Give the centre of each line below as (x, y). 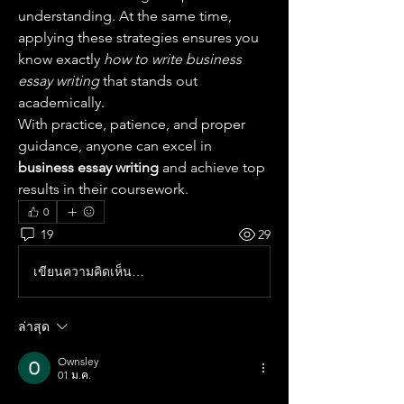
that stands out (148, 81)
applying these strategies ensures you (138, 37)
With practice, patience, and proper (132, 124)
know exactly (61, 59)
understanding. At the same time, (125, 16)
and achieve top (212, 167)
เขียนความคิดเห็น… (89, 271)
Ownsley (78, 361)
